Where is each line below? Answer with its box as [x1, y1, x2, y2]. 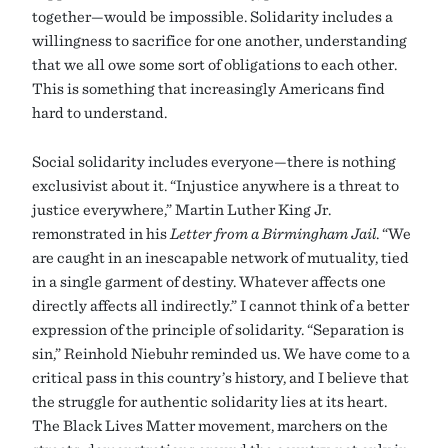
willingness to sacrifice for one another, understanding [32, 31, 407, 50]
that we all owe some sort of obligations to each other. [32, 55, 397, 74]
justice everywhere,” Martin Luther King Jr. [32, 200, 331, 219]
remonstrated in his [32, 224, 170, 243]
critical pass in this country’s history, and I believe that [32, 368, 409, 387]
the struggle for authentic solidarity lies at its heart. [32, 392, 387, 411]
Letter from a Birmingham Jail [170, 224, 376, 243]
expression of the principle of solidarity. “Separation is [32, 320, 404, 339]
